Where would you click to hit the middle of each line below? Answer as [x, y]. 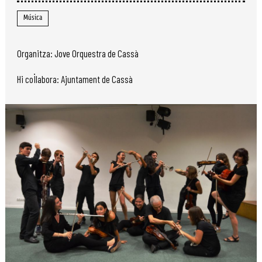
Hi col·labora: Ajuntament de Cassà [75, 79]
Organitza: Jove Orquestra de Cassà [78, 54]
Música [33, 18]
